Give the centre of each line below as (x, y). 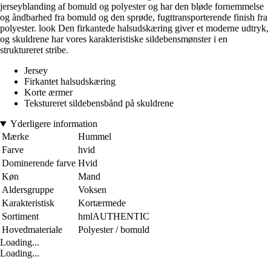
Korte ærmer (48, 93)
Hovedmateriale (32, 230)
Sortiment (20, 217)
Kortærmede (102, 203)
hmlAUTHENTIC (114, 217)
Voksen (92, 190)
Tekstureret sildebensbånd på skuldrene (99, 103)
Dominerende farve (39, 163)
